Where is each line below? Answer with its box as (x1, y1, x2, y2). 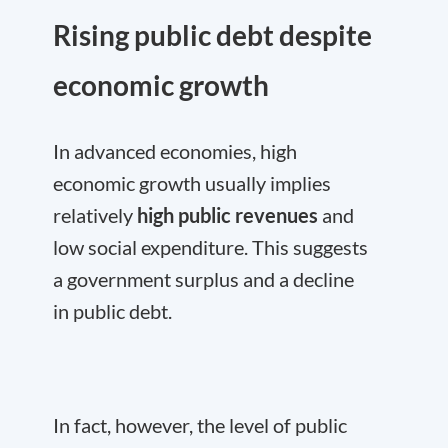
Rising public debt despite (53, 18, 372, 52)
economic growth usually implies (53, 171, 331, 195)
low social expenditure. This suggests (53, 235, 368, 259)
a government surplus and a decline (53, 267, 354, 291)
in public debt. (53, 299, 172, 323)
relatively (53, 203, 137, 227)
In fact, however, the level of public (53, 413, 347, 437)
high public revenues (137, 203, 318, 227)
